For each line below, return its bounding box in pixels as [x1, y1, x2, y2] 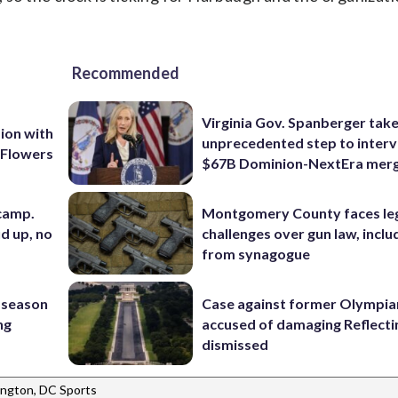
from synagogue [202, 244, 311, 262]
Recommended [72, 63, 179, 84]
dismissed [202, 335, 269, 353]
